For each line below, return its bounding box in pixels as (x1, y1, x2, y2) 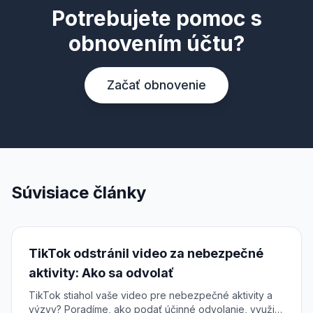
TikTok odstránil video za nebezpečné (29, 246, 263, 261)
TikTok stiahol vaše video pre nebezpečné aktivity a (29, 289, 272, 302)
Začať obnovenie (107, 78, 206, 93)
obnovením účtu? (68, 31, 245, 57)
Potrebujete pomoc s (51, 6, 262, 31)
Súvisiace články (11, 182, 146, 203)
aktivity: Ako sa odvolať (29, 265, 174, 281)
